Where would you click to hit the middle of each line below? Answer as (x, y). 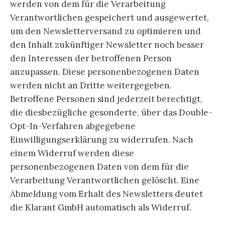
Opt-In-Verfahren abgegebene (73, 126)
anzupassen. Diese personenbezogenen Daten (105, 72)
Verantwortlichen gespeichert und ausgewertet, (109, 18)
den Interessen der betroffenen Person (91, 59)
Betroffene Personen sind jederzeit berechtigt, (106, 99)
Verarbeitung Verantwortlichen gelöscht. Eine (105, 181)
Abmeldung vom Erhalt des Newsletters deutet (106, 194)
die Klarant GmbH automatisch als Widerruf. (101, 208)
